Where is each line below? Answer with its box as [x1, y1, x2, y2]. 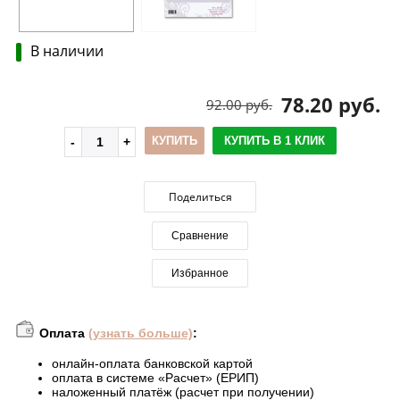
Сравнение [171, 229, 229, 242]
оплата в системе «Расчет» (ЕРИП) [52, 370, 259, 385]
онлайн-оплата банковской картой [52, 355, 253, 371]
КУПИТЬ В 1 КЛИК [223, 133, 325, 147]
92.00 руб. [206, 95, 272, 113]
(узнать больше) [88, 325, 193, 340]
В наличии [30, 40, 104, 61]
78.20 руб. [281, 90, 380, 118]
